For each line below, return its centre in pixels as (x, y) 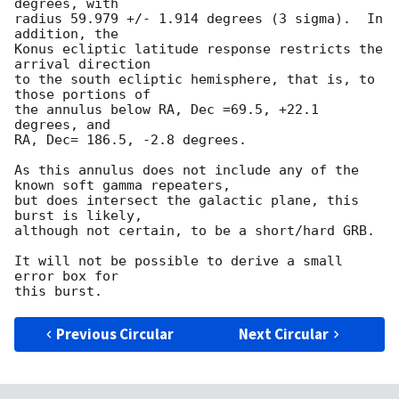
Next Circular (284, 334)
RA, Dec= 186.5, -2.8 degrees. (134, 140)
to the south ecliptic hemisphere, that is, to (195, 80)
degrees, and (62, 125)
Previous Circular (115, 334)
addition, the (66, 34)
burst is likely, (78, 216)
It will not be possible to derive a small (179, 261)
